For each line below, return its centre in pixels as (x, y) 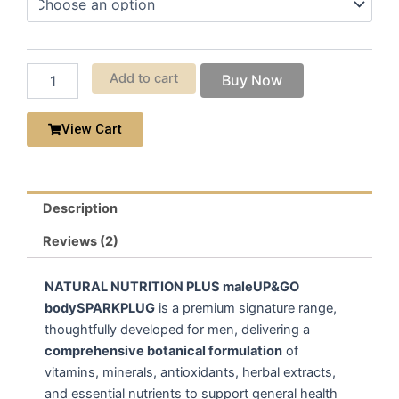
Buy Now (252, 80)
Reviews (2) (80, 241)
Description (80, 208)
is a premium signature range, (246, 308)
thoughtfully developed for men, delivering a (177, 329)
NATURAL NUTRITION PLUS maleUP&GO (172, 286)
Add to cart (143, 78)
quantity (50, 52)
